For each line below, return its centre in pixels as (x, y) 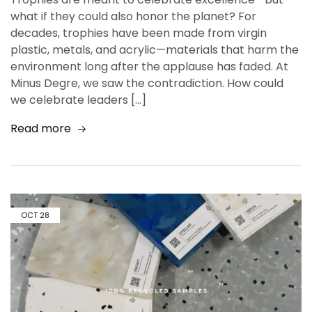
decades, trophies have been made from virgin (139, 33)
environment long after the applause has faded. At (149, 66)
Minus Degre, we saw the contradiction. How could (147, 83)
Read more (41, 128)
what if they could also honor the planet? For (133, 16)
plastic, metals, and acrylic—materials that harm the (155, 49)
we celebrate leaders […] (78, 100)
